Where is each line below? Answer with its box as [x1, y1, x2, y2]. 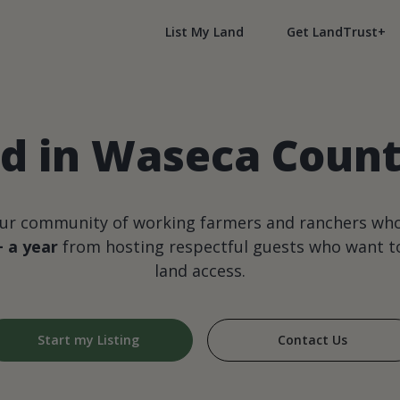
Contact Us [277, 331, 347, 349]
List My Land [165, 23, 244, 40]
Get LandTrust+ [287, 23, 386, 40]
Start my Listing [37, 331, 139, 349]
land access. [154, 260, 246, 282]
